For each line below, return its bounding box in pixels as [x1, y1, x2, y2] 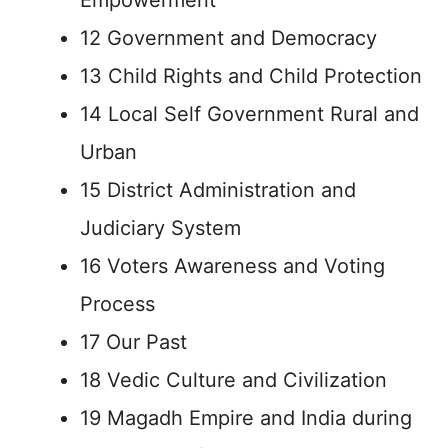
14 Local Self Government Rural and [80, 102, 419, 126]
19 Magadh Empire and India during [80, 406, 412, 430]
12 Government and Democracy [80, 26, 377, 50]
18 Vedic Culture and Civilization [80, 368, 387, 392]
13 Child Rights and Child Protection [80, 64, 422, 88]
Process [80, 292, 155, 316]
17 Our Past [80, 330, 187, 354]
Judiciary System [80, 216, 241, 240]
